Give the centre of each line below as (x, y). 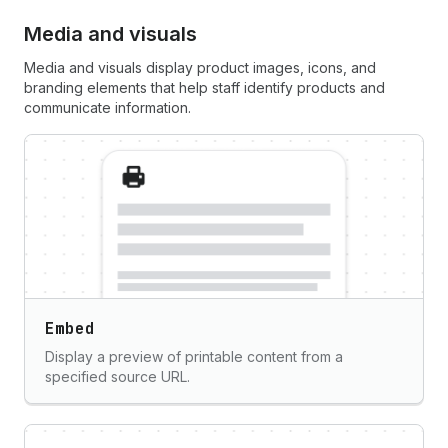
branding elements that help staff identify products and (204, 87)
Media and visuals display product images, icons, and (200, 67)
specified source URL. (117, 376)
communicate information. (107, 107)
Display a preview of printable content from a (194, 356)
